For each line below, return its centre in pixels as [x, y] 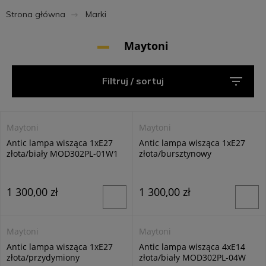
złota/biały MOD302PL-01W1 [62, 153]
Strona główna [36, 14]
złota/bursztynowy [175, 153]
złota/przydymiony [43, 257]
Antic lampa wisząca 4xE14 [192, 247]
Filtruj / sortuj [133, 81]
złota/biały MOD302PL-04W [192, 257]
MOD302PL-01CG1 [175, 164]
